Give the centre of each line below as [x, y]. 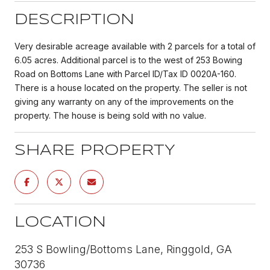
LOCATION [60, 222]
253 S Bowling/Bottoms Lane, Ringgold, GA [123, 249]
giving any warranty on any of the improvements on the [124, 101]
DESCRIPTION [74, 20]
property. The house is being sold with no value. [110, 115]
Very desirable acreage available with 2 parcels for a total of [135, 46]
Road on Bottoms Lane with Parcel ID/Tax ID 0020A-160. [125, 74]
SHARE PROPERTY [95, 151]
